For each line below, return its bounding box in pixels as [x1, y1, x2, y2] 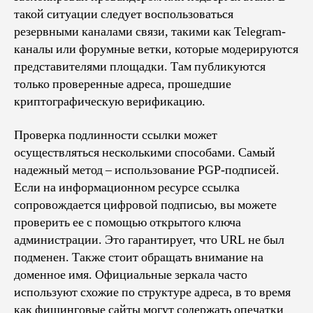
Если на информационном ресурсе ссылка [14, 179, 240, 196]
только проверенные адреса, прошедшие [14, 76, 231, 92]
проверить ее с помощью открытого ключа [14, 214, 241, 231]
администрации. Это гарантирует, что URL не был [14, 231, 284, 248]
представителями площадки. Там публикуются [14, 59, 265, 75]
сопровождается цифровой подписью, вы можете [14, 196, 277, 213]
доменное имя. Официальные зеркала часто [14, 266, 247, 283]
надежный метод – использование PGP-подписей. [14, 161, 279, 178]
